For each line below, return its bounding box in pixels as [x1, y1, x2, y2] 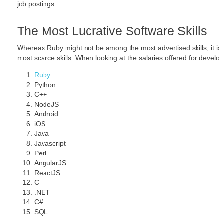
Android [34, 110, 58, 118]
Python [34, 81, 56, 88]
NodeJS [34, 100, 59, 108]
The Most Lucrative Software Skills [17, 24, 207, 38]
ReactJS [34, 169, 60, 176]
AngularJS [34, 159, 66, 167]
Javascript [34, 139, 66, 147]
